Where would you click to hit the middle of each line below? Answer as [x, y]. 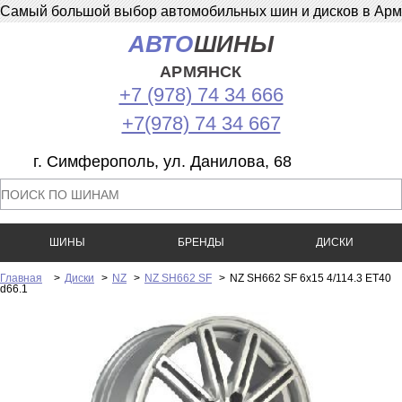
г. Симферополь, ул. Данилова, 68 [162, 162]
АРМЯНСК [201, 72]
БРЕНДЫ [201, 242]
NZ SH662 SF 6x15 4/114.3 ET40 [310, 278]
